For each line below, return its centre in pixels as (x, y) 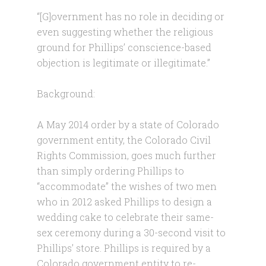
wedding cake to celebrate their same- (126, 217)
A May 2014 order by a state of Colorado (128, 124)
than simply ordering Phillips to (111, 171)
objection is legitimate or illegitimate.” (124, 63)
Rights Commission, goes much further (127, 155)
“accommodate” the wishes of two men (127, 186)
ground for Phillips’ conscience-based (124, 47)
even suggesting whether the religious (125, 32)
